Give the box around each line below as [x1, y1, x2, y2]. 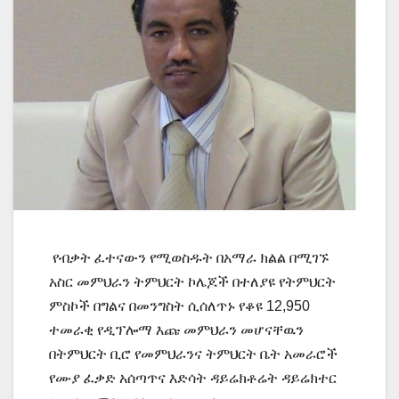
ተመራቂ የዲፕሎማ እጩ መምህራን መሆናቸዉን [49, 322, 304, 338]
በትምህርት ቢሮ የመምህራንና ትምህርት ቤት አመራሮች [49, 346, 338, 362]
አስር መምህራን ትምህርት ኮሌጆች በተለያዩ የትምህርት [49, 273, 336, 289]
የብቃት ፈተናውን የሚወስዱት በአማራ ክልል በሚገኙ [49, 249, 329, 265]
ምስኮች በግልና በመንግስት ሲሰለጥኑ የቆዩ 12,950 [49, 297, 310, 313]
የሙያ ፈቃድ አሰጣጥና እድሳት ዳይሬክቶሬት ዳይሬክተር [49, 370, 337, 386]
